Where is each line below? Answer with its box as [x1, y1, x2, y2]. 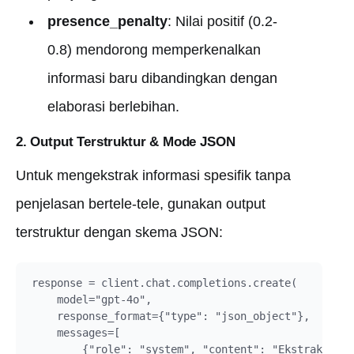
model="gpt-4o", [32, 293, 152, 306]
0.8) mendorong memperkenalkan [47, 42, 261, 58]
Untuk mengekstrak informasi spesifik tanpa [16, 168, 291, 183]
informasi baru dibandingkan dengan [47, 70, 277, 86]
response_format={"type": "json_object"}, [32, 310, 310, 322]
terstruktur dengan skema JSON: [16, 224, 223, 240]
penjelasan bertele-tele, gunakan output [16, 196, 265, 212]
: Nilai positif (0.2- [167, 13, 277, 29]
